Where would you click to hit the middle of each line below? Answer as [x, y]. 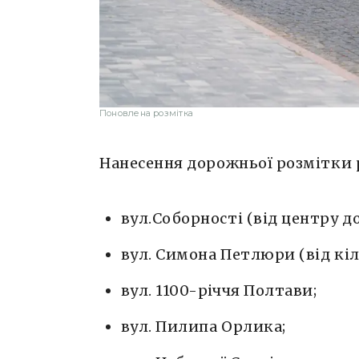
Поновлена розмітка [146, 113]
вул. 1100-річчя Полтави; [219, 291]
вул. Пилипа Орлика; [203, 327]
